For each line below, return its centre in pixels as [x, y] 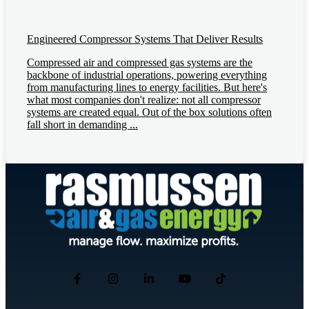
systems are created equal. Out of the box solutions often [149, 112]
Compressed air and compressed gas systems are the [140, 62]
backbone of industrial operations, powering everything [147, 74]
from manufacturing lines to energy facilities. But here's [147, 87]
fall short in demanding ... [82, 124]
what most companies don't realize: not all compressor [144, 99]
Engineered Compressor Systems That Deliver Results [145, 39]
